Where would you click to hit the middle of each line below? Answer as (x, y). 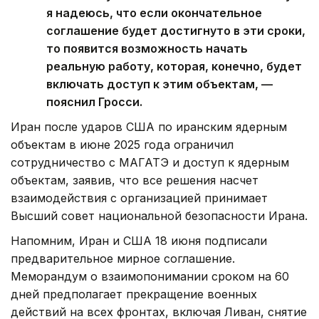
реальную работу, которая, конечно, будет (174, 66)
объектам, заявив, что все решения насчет (135, 180)
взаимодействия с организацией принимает (139, 198)
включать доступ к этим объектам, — (159, 84)
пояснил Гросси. (94, 101)
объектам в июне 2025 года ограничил (122, 144)
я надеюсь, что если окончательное (154, 12)
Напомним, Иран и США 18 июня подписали (139, 240)
